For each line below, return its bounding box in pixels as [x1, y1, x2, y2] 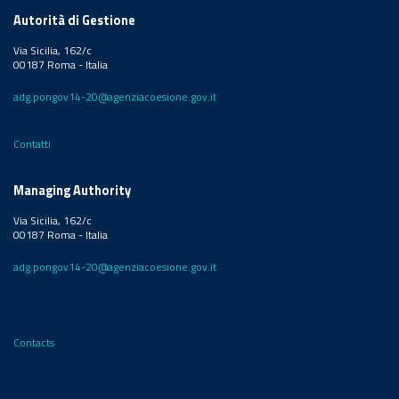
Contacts [13, 334, 54, 351]
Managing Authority [13, 180, 131, 200]
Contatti [13, 135, 51, 152]
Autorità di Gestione [13, 10, 135, 30]
